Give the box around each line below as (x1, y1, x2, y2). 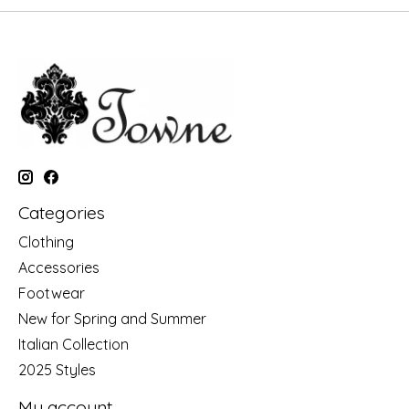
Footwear (18, 283, 85, 302)
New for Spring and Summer (18, 309, 206, 328)
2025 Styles (18, 360, 96, 379)
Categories (18, 202, 105, 225)
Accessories (18, 257, 100, 277)
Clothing (18, 232, 74, 251)
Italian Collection (18, 334, 129, 353)
